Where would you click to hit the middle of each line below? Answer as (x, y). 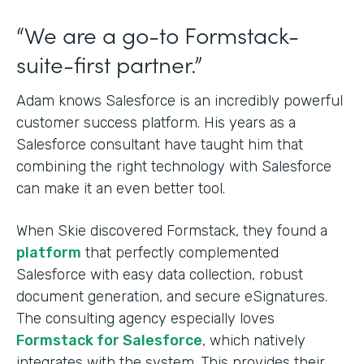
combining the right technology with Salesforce (174, 167)
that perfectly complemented (180, 253)
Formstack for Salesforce (109, 340)
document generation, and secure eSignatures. (172, 297)
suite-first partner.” (109, 63)
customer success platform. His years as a (156, 123)
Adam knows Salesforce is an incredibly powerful (180, 101)
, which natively (254, 340)
